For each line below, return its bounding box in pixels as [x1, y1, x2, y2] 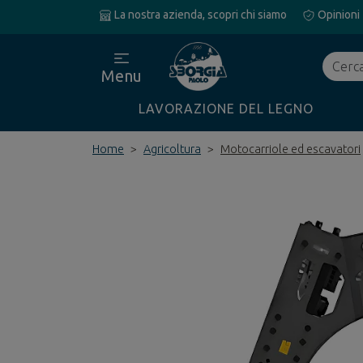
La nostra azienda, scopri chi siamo [112, 8, 287, 21]
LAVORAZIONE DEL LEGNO [139, 101, 314, 116]
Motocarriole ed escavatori [220, 143, 361, 156]
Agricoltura [143, 143, 201, 156]
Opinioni [315, 8, 360, 21]
